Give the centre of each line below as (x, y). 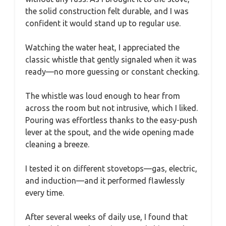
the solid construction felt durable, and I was (107, 11)
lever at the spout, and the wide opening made (109, 132)
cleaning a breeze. (57, 145)
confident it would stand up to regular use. (103, 23)
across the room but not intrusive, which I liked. (111, 108)
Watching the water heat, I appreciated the (102, 48)
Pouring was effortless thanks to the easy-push (111, 120)
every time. (45, 193)
